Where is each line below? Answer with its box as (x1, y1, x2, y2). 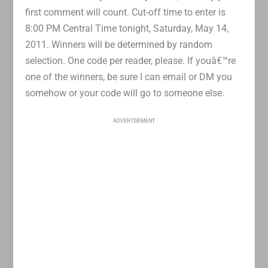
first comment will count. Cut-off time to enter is (25, 6, 226, 18)
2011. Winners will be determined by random (25, 38, 213, 50)
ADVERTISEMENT (113, 117, 155, 124)
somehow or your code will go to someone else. (25, 87, 225, 99)
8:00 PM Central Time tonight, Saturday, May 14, (25, 22, 229, 34)
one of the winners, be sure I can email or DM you (25, 71, 233, 83)
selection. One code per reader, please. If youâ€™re (25, 54, 236, 66)
